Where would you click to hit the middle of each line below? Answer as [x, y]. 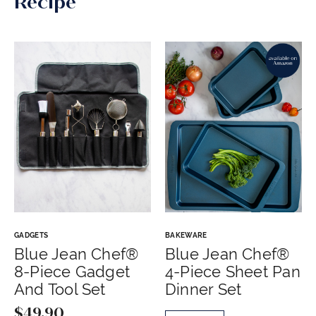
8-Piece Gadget [72, 272]
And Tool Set [60, 290]
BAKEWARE [186, 236]
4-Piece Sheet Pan [233, 272]
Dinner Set [203, 290]
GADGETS [31, 236]
